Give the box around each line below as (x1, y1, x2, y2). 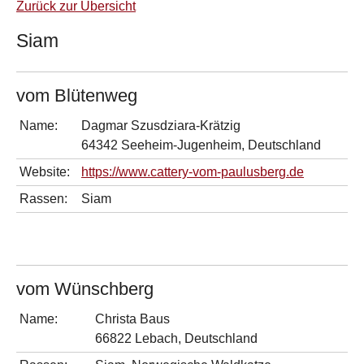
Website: (19, 164, 70, 179)
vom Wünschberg (16, 278, 154, 299)
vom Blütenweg (16, 84, 137, 106)
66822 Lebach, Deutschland (95, 331, 258, 345)
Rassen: (19, 191, 67, 206)
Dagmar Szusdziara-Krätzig (81, 118, 240, 132)
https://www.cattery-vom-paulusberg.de (81, 164, 304, 179)
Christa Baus (95, 311, 170, 326)
